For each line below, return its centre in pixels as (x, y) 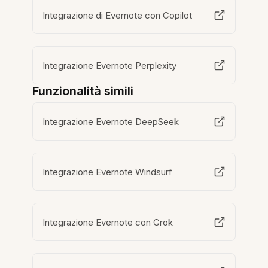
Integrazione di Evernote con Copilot (118, 15)
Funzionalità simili (83, 91)
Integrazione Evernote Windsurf (108, 172)
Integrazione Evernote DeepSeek (111, 121)
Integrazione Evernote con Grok (108, 222)
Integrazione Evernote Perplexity (110, 65)
